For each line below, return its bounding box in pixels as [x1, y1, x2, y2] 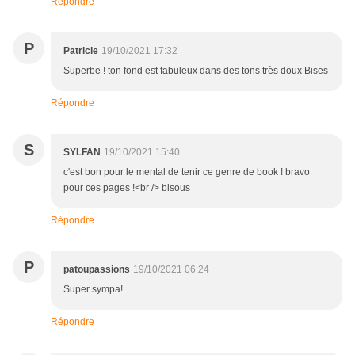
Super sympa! [63, 284, 123, 296]
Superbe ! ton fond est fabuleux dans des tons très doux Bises [63, 65, 328, 77]
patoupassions [63, 264, 130, 276]
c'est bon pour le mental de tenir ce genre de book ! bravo [63, 166, 310, 178]
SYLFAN [63, 147, 101, 158]
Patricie [63, 45, 98, 57]
